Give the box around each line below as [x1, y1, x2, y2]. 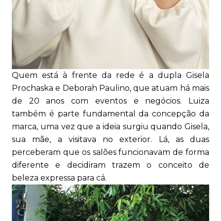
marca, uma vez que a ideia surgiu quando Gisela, [12, 122, 209, 132]
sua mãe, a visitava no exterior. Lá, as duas [12, 135, 209, 145]
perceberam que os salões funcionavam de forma [12, 147, 209, 157]
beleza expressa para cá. [12, 173, 189, 183]
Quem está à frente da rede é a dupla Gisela [12, 71, 209, 80]
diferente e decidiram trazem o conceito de [12, 160, 209, 170]
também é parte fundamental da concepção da [12, 109, 209, 119]
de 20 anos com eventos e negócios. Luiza [12, 96, 209, 106]
